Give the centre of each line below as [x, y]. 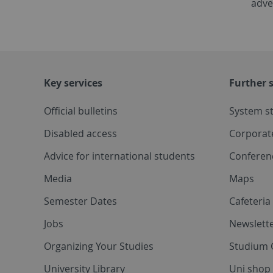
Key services [73, 83]
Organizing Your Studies [99, 246]
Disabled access [80, 133]
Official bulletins [81, 111]
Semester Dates [80, 201]
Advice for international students [119, 156]
